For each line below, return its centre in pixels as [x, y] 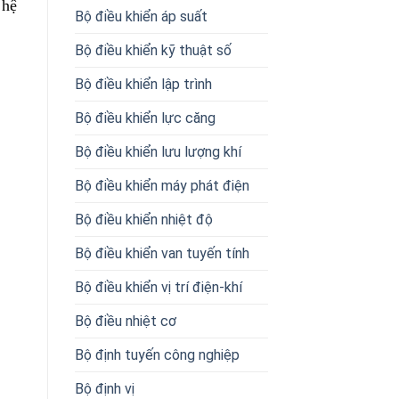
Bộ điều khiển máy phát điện [162, 185]
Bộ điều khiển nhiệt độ [143, 219]
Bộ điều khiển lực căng [145, 118]
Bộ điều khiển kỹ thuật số [153, 50]
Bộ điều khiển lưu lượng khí [158, 151]
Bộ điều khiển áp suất [141, 16]
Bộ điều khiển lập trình [143, 84]
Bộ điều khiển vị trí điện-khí [158, 287]
